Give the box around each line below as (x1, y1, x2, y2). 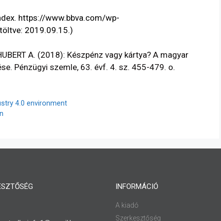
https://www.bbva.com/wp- (18, 12, 119, 23)
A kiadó (115, 201, 139, 210)
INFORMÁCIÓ (115, 182, 158, 191)
